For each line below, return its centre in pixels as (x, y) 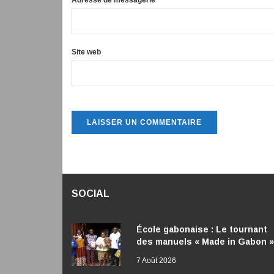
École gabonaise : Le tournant (202, 230)
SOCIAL (91, 194)
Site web (86, 52)
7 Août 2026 (156, 261)
